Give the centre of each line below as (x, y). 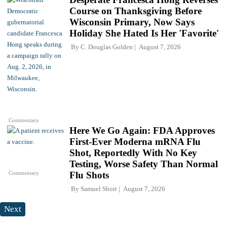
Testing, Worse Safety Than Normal (144, 164)
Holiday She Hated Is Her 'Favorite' (144, 33)
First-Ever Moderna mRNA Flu (135, 142)
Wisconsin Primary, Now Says (132, 22)
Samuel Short (99, 189)
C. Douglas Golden (107, 47)
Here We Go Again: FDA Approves (142, 131)
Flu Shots (89, 175)
